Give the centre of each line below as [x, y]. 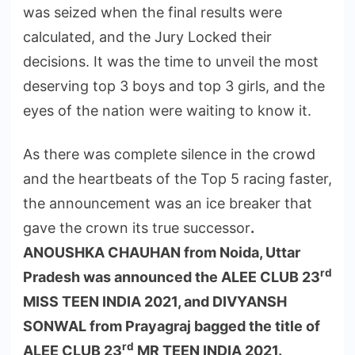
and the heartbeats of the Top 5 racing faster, [177, 178]
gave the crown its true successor [137, 227]
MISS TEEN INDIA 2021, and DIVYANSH [155, 301]
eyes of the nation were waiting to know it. [167, 110]
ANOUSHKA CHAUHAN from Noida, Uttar [162, 252]
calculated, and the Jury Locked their [147, 36]
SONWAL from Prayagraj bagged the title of [172, 326]
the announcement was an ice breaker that [168, 203]
